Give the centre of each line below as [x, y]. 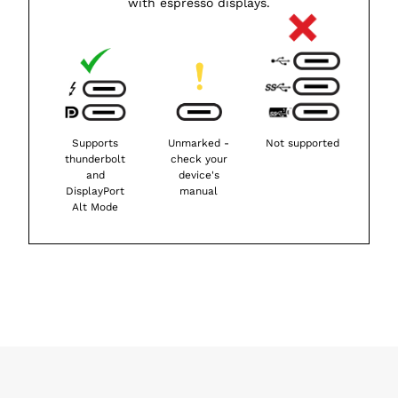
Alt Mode [96, 207]
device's [199, 175]
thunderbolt [96, 159]
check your [199, 159]
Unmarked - [199, 143]
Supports [96, 143]
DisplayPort [96, 191]
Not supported [303, 143]
